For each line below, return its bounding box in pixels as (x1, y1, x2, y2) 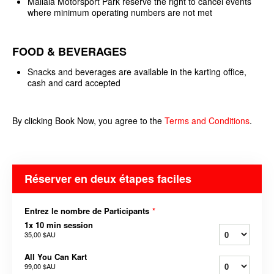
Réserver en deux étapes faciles (24, 170, 191, 187)
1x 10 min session (24, 218, 93, 231)
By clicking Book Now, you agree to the (12, 114, 165, 127)
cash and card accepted (28, 76, 120, 89)
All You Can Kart (24, 250, 87, 262)
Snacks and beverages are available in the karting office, (28, 65, 246, 78)
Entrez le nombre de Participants (24, 204, 152, 217)
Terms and (165, 114, 206, 127)
